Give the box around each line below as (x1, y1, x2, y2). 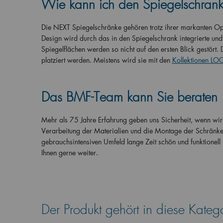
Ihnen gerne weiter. (41, 148, 98, 157)
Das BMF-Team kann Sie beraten (41, 89, 218, 106)
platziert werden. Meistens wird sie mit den (41, 55, 170, 65)
